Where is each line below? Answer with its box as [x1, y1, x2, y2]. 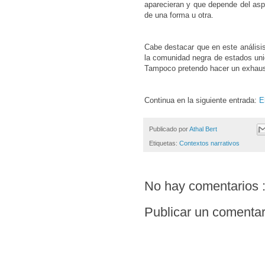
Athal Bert [189, 125, 219, 133]
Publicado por [149, 125, 189, 133]
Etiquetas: [149, 140, 179, 147]
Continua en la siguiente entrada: [144, 96, 259, 105]
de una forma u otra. [144, 11, 216, 20]
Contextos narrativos [179, 140, 240, 147]
